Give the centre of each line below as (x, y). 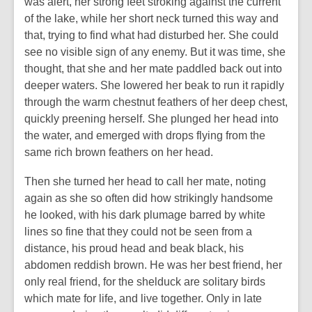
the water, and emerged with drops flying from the (145, 135)
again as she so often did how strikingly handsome (149, 198)
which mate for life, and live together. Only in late (143, 298)
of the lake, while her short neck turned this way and (151, 18)
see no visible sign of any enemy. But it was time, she (155, 52)
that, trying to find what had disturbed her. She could (151, 35)
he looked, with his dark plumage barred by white (145, 215)
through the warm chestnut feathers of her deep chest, (156, 102)
